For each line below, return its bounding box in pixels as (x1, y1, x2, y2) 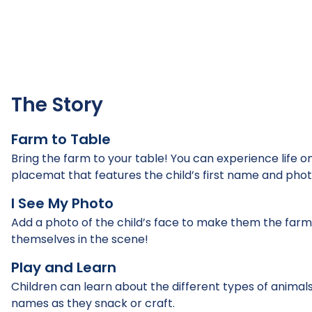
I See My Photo (11, 194, 114, 214)
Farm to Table (11, 130, 111, 150)
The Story (11, 91, 103, 119)
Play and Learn (11, 258, 116, 278)
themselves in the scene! (11, 231, 148, 248)
